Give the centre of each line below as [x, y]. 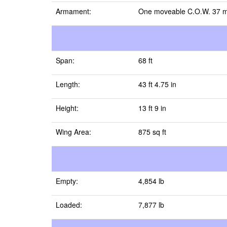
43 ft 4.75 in [157, 84]
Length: [68, 84]
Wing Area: [73, 132]
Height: [67, 108]
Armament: [73, 11]
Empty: [67, 181]
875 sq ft [152, 132]
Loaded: [69, 205]
